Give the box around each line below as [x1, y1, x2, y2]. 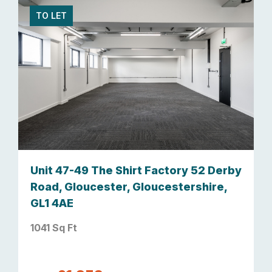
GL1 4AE [30, 196, 73, 209]
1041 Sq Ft [30, 221, 77, 234]
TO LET [36, 10, 67, 21]
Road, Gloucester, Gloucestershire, [30, 180, 227, 193]
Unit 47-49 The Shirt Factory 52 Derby [30, 163, 242, 177]
